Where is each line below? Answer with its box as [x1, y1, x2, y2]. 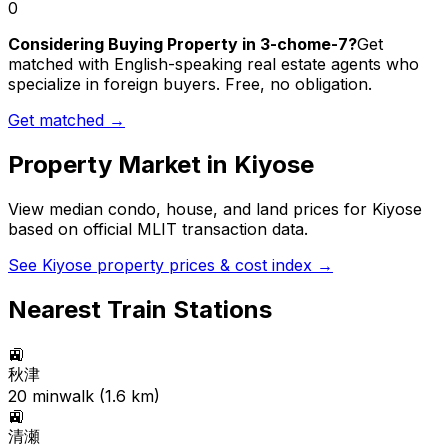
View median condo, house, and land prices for [8, 199, 372, 220]
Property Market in [8, 150, 234, 180]
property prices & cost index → [92, 255, 333, 276]
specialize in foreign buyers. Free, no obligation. [8, 74, 372, 95]
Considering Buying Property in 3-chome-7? [8, 34, 357, 55]
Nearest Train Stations [8, 295, 272, 325]
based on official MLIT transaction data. [8, 219, 308, 240]
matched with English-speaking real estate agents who [8, 54, 419, 75]
